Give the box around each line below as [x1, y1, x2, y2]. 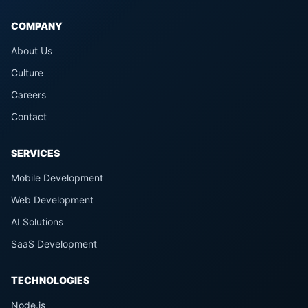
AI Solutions [11, 216, 63, 228]
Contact [11, 111, 47, 122]
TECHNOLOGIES [11, 274, 89, 286]
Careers [11, 89, 46, 100]
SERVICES [11, 147, 60, 159]
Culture [11, 67, 43, 78]
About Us [11, 45, 52, 56]
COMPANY [11, 20, 63, 32]
